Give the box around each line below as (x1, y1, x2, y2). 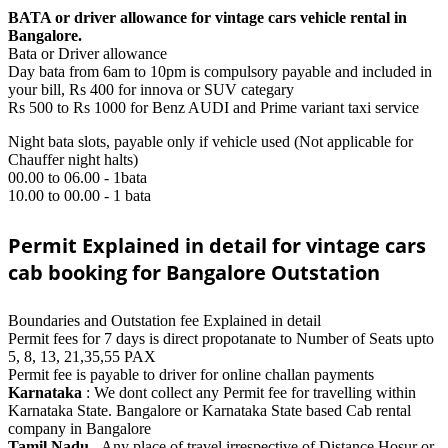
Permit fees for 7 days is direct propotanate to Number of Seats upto (8, 330, 434, 348)
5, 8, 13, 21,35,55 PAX (8, 348, 156, 366)
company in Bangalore (8, 420, 151, 438)
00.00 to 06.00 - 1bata (8, 169, 147, 187)
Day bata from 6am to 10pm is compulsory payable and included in (8, 63, 432, 81)
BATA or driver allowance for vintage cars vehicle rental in (8, 9, 407, 27)
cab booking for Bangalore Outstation (8, 258, 380, 286)
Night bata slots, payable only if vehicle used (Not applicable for (8, 133, 413, 151)
